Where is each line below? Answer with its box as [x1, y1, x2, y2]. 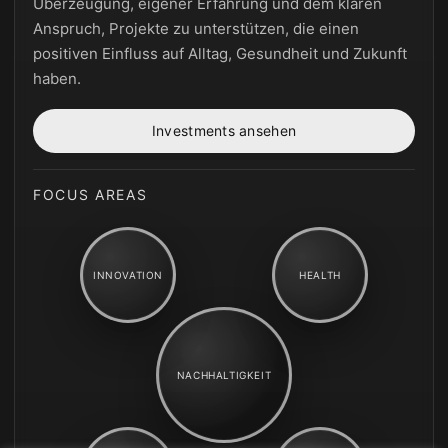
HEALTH [299, 268, 341, 281]
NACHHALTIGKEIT [176, 368, 272, 381]
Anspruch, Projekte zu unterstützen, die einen [33, 18, 359, 38]
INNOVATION [93, 268, 163, 281]
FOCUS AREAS [33, 185, 148, 203]
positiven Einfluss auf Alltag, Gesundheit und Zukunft [33, 43, 407, 63]
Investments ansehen [151, 122, 297, 140]
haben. [33, 68, 81, 88]
